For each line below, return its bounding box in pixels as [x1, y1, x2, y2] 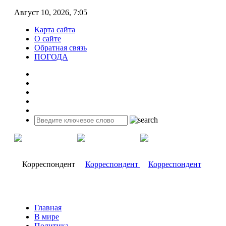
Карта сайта [34, 25, 75, 34]
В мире [34, 212, 59, 221]
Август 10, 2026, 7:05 [14, 8, 87, 17]
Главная [34, 203, 62, 212]
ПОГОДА [34, 52, 68, 61]
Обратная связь [34, 43, 87, 52]
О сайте [34, 34, 61, 43]
